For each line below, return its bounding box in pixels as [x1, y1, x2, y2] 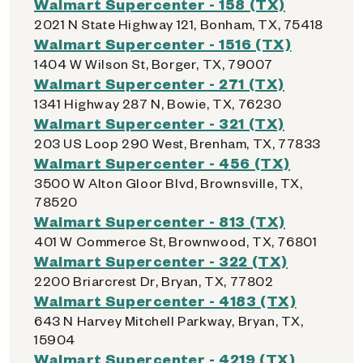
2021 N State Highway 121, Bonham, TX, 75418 [34, 15, 323, 32]
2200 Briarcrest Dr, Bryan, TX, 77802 [34, 272, 274, 289]
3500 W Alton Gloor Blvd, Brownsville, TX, [34, 174, 303, 191]
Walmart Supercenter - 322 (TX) [34, 251, 288, 270]
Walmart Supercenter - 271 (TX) [34, 74, 284, 92]
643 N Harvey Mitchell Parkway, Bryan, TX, [34, 312, 304, 329]
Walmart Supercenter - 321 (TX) [34, 113, 284, 132]
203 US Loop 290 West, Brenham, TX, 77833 [34, 135, 321, 152]
